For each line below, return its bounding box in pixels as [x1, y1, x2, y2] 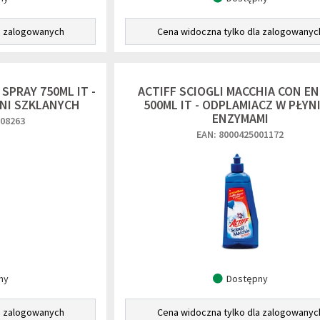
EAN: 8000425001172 [196, 128, 284, 141]
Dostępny [226, 272, 268, 285]
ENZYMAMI [211, 110, 269, 126]
